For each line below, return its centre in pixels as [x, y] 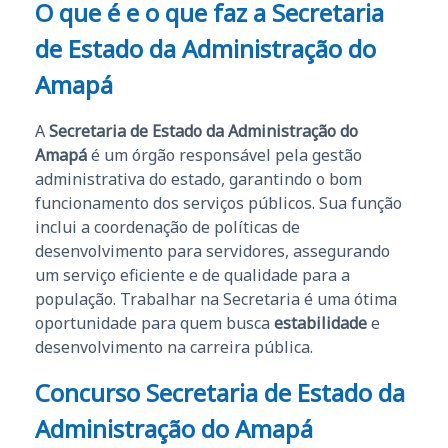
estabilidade [320, 322]
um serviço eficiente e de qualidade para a [192, 274]
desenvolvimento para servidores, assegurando [212, 250]
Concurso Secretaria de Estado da [220, 392]
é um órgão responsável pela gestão [224, 154]
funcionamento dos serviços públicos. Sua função [218, 202]
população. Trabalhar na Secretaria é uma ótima [216, 298]
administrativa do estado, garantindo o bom [198, 178]
